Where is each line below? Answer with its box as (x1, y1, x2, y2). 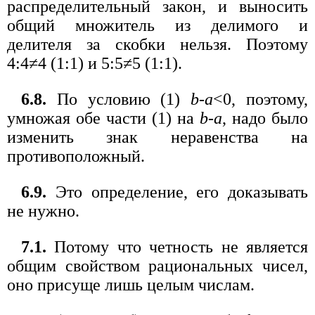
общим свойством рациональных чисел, (7, 256, 308, 275)
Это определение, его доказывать (46, 182, 308, 201)
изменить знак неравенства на (7, 127, 308, 146)
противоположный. (7, 146, 145, 165)
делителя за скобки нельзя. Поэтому (7, 34, 308, 53)
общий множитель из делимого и (7, 15, 308, 34)
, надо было (222, 108, 308, 127)
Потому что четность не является (46, 237, 308, 256)
